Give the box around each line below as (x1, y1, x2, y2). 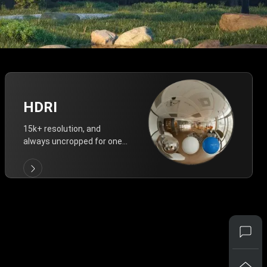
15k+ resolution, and (23, 124, 101, 133)
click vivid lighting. (23, 149, 91, 159)
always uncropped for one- (23, 136, 125, 146)
